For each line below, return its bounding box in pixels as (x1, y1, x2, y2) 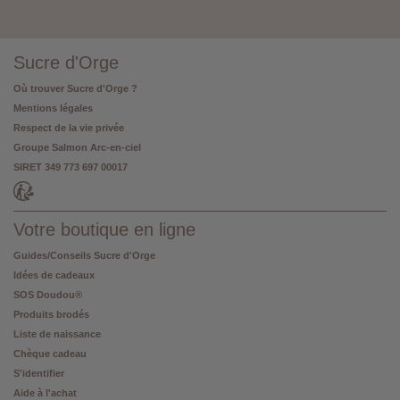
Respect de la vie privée (13, 121, 124, 133)
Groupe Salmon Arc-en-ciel (13, 141, 141, 153)
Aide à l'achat (13, 387, 77, 398)
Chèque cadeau (13, 347, 87, 359)
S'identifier (13, 367, 64, 379)
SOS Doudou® (13, 288, 82, 300)
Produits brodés (13, 308, 89, 320)
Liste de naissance (13, 328, 101, 339)
